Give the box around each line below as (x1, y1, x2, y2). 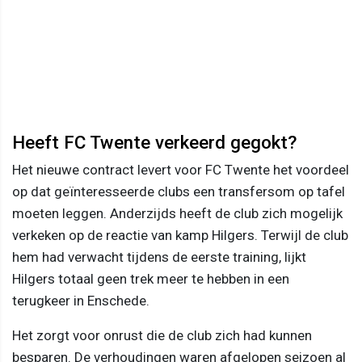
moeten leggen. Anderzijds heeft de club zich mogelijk (12, 204, 343, 221)
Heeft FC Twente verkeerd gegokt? (12, 131, 297, 153)
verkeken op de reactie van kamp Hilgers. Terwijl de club (12, 226, 348, 243)
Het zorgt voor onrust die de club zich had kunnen (12, 326, 312, 343)
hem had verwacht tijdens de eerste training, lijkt (12, 248, 306, 265)
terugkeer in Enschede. (12, 292, 149, 309)
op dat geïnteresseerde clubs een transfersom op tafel (12, 183, 345, 200)
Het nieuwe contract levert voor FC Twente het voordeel (12, 161, 349, 178)
